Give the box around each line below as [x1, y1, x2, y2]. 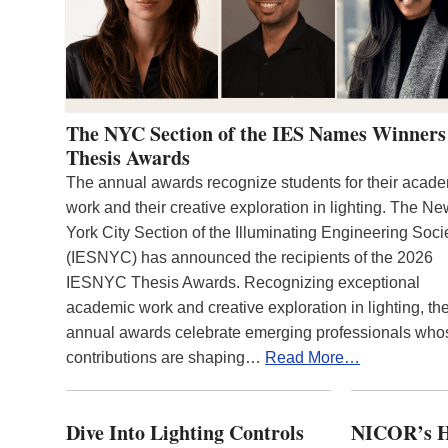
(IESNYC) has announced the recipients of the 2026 [66, 248, 433, 266]
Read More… [265, 348, 360, 366]
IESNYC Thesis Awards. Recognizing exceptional [66, 273, 420, 291]
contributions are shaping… [66, 348, 265, 366]
